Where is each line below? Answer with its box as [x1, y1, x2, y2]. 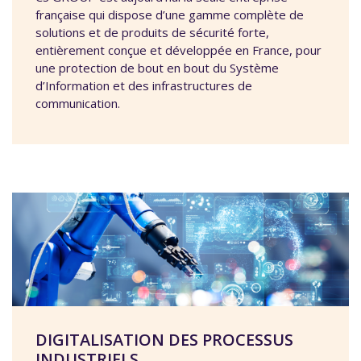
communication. [35, 95, 120, 112]
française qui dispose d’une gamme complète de [35, 6, 304, 23]
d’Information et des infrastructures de [35, 77, 252, 94]
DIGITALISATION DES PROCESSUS [35, 329, 293, 351]
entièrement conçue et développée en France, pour [35, 42, 322, 59]
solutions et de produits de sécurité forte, [35, 24, 269, 41]
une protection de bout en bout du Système [35, 60, 279, 77]
